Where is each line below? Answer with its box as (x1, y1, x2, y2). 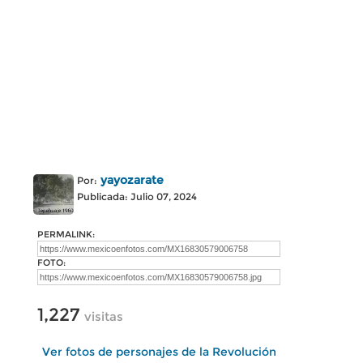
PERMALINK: (37, 228, 95, 240)
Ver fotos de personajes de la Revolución (41, 344, 276, 359)
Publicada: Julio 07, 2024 (77, 190, 197, 203)
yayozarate (100, 173, 164, 187)
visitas (84, 309, 123, 324)
